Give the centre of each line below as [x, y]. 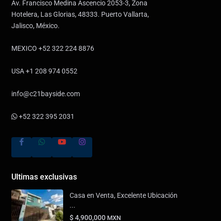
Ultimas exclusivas [44, 177]
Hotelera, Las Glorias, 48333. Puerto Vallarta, [80, 15]
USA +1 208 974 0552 [44, 71]
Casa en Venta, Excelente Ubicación [123, 196]
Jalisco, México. [35, 26]
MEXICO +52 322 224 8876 [53, 49]
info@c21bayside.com [45, 94]
